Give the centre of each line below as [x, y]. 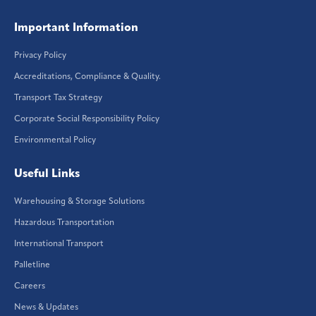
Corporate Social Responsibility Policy [87, 119]
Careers [30, 286]
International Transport [59, 244]
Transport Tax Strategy [58, 98]
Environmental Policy [55, 140]
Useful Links [47, 174]
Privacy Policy [40, 55]
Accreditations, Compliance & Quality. [87, 77]
